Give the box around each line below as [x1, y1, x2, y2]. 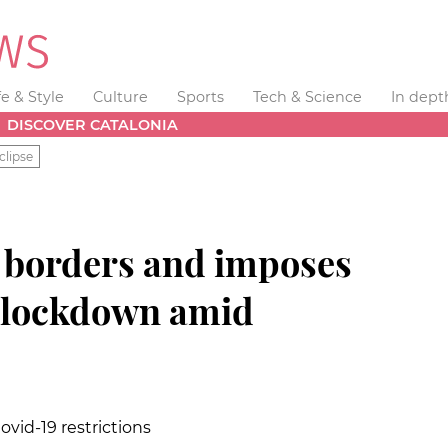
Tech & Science [252, 88, 362, 106]
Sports [176, 88, 224, 106]
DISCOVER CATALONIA [7, 115, 179, 134]
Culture [93, 88, 149, 106]
